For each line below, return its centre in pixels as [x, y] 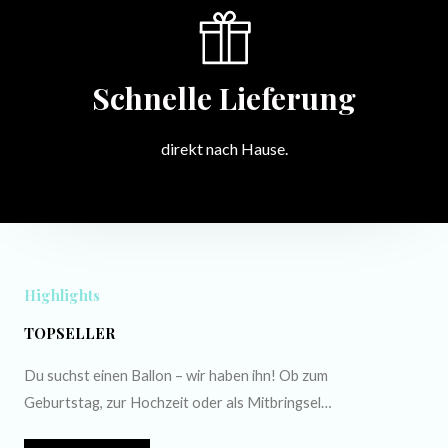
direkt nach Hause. [224, 149]
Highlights [62, 295]
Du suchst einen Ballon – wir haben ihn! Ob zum [176, 376]
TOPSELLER [69, 333]
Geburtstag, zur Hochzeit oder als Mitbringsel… [178, 403]
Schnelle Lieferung [224, 98]
